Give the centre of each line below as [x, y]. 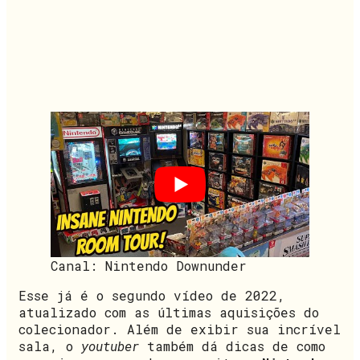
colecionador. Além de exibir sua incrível [180, 329]
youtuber [110, 346]
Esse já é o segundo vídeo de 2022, [152, 295]
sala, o [50, 346]
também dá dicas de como [232, 346]
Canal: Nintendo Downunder [149, 265]
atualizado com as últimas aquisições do [169, 312]
